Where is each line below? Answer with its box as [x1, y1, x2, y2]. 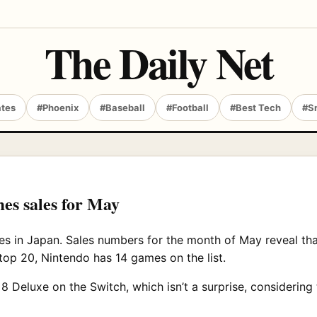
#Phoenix [37, 102, 79, 113]
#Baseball [100, 102, 145, 113]
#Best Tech [230, 102, 281, 113]
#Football [166, 102, 209, 113]
